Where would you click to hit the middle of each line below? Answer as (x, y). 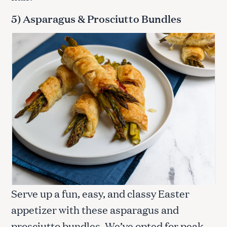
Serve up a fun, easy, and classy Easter (100, 193)
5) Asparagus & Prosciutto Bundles (97, 19)
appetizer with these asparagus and (95, 210)
